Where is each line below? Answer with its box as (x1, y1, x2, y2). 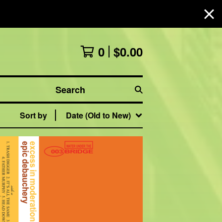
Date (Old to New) (66, 110, 131, 121)
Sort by (20, 110, 47, 121)
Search (51, 89, 76, 100)
